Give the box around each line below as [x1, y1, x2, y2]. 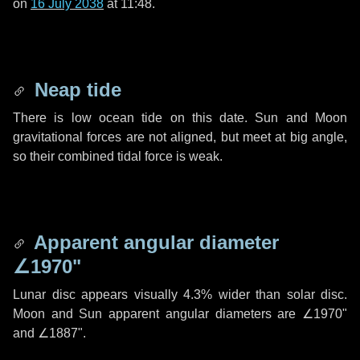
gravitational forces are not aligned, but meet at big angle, [13, 130, 347, 144]
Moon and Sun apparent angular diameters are [13, 307, 302, 321]
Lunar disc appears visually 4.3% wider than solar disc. [13, 288, 347, 301]
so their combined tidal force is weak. [13, 149, 223, 163]
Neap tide [29, 79, 121, 100]
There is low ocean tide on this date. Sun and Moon [13, 111, 347, 125]
